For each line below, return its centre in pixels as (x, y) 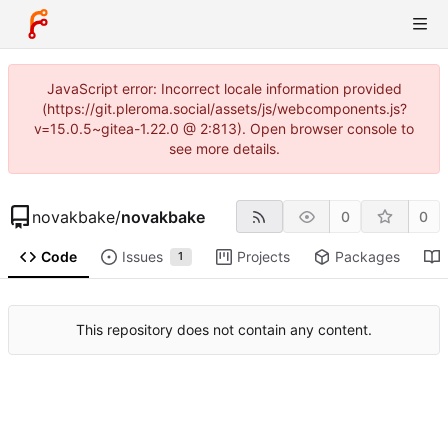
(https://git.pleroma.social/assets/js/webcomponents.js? (224, 108)
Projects (263, 257)
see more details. (224, 148)
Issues (142, 257)
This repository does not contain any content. (224, 330)
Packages (367, 257)
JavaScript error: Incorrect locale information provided (224, 88)
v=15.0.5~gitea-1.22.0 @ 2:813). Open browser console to (224, 128)
